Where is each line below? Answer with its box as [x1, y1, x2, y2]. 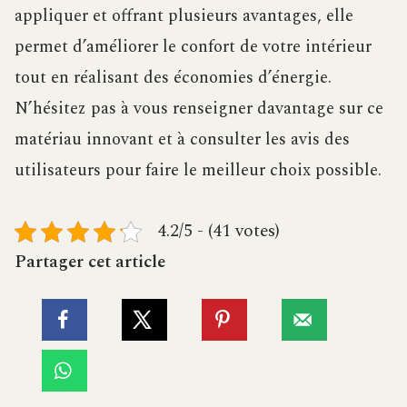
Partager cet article [15, 249, 165, 276]
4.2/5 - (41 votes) [157, 218, 280, 245]
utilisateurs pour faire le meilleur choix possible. [15, 157, 382, 184]
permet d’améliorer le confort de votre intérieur [15, 34, 372, 61]
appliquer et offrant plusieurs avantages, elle [15, 3, 353, 30]
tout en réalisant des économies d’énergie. [15, 65, 332, 92]
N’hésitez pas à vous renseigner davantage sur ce [15, 95, 383, 123]
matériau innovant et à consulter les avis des [15, 126, 350, 154]
